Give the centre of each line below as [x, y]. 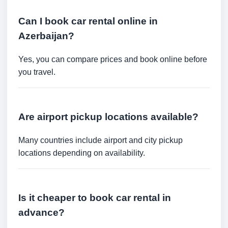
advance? [41, 212]
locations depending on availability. [82, 153]
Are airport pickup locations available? [108, 117]
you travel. [37, 72]
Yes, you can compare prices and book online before [113, 59]
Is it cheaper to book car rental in [95, 197]
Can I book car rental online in [88, 21]
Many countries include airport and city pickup [101, 140]
